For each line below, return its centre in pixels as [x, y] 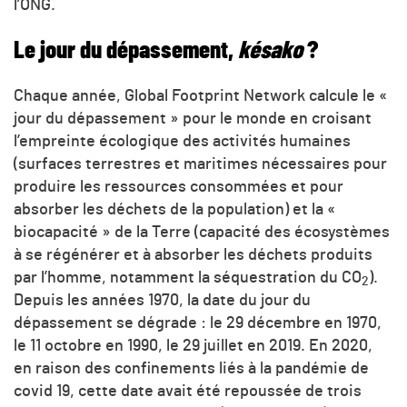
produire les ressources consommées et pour [179, 187]
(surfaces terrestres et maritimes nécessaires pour [200, 164]
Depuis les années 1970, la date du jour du [162, 300]
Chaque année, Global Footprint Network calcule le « [201, 96]
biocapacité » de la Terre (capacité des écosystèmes [202, 232]
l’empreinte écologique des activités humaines [182, 141]
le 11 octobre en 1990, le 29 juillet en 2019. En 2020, [193, 346]
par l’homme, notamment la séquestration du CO [188, 278]
